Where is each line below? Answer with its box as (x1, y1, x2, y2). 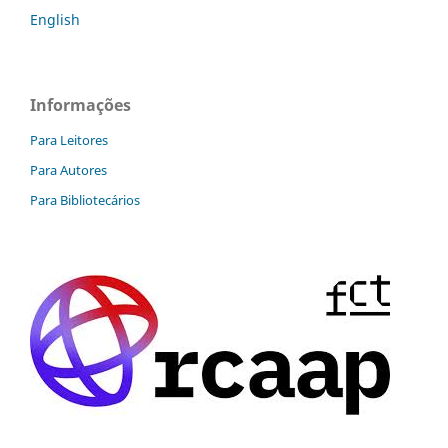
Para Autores (30, 160, 107, 179)
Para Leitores (30, 130, 108, 149)
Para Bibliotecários (30, 190, 140, 209)
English (30, 9, 80, 29)
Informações (30, 93, 131, 116)
